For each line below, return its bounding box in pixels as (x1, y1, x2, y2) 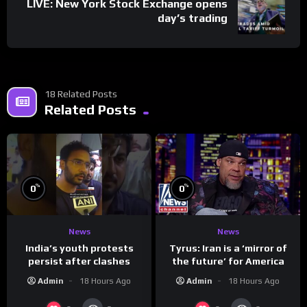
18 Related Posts (45, 88, 117, 100)
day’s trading (158, 11, 228, 25)
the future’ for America (171, 256, 284, 267)
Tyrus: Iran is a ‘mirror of (169, 243, 287, 254)
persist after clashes (28, 256, 130, 267)
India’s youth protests (25, 243, 134, 254)
